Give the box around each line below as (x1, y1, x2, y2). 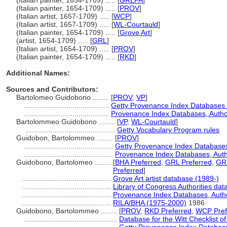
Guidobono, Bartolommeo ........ (16, 207, 119, 215)
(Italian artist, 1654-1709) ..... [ (16, 45, 113, 53)
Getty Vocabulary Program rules (117, 126, 219, 134)
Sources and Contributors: (6, 85, 98, 93)
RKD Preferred (144, 207, 192, 215)
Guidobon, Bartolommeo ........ (16, 134, 115, 142)
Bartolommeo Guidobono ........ (16, 118, 117, 126)
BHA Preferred (115, 158, 161, 166)
